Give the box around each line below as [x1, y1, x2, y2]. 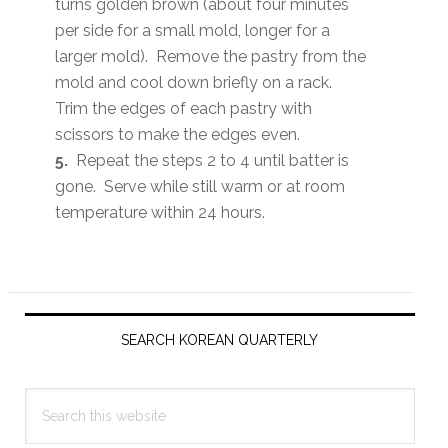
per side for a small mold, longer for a [55, 20, 331, 40]
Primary [3, 291, 116, 327]
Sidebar [3, 327, 117, 363]
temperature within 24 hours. [55, 202, 270, 222]
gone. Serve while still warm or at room [55, 176, 346, 196]
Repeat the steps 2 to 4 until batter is [72, 150, 350, 170]
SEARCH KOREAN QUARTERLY [121, 331, 319, 348]
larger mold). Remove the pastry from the [55, 46, 367, 66]
